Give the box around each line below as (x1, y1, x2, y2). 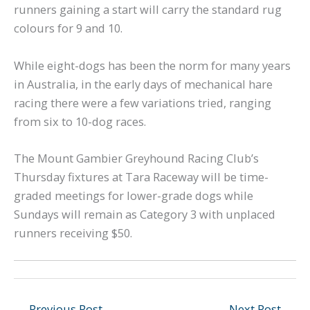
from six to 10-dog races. (14, 113, 146, 129)
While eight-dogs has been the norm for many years (14, 57, 291, 73)
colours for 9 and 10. (14, 20, 122, 37)
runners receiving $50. (14, 224, 132, 241)
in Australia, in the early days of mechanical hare (14, 75, 273, 92)
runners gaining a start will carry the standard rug (14, 1, 282, 18)
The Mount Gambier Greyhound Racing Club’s (14, 149, 259, 166)
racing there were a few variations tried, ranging (14, 94, 271, 111)
